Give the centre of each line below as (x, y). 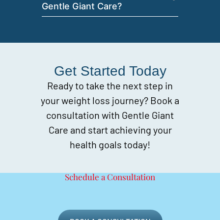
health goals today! (110, 144)
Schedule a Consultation (110, 177)
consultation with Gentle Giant (110, 115)
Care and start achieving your (110, 129)
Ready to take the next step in (110, 85)
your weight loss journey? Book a (110, 100)
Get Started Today (110, 71)
